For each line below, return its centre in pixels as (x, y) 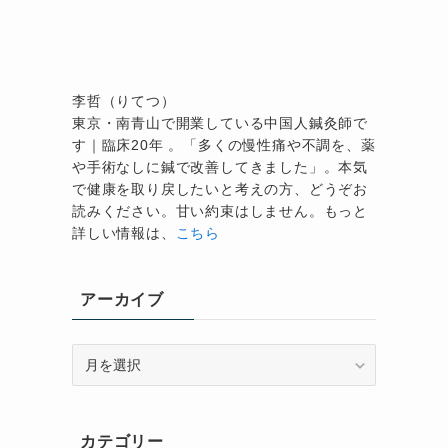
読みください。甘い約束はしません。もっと (220, 211)
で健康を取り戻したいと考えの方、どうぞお (220, 189)
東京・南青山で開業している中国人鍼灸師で (220, 123)
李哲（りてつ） (124, 101)
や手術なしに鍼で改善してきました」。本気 (220, 167)
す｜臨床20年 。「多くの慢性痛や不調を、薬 (224, 145)
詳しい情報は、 (124, 233)
